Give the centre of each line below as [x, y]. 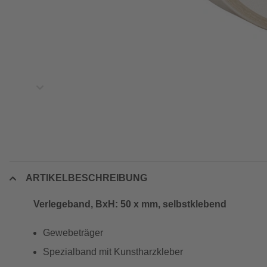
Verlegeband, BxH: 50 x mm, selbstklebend [130, 204]
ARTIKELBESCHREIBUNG [86, 178]
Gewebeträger [73, 233]
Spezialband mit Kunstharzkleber [113, 252]
